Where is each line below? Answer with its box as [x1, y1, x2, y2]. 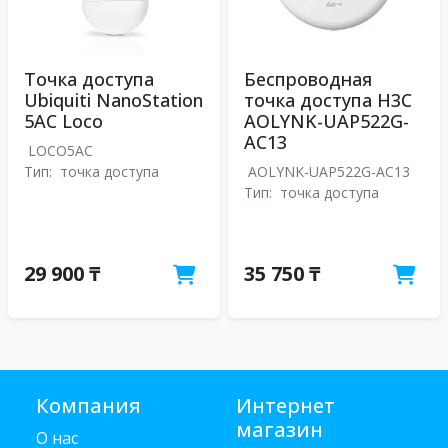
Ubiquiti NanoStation [24, 88, 203, 112]
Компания [36, 392, 141, 419]
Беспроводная [244, 67, 372, 91]
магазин [236, 416, 323, 443]
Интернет [236, 392, 335, 419]
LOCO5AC [24, 141, 97, 160]
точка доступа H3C [244, 88, 412, 112]
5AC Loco [24, 109, 103, 133]
